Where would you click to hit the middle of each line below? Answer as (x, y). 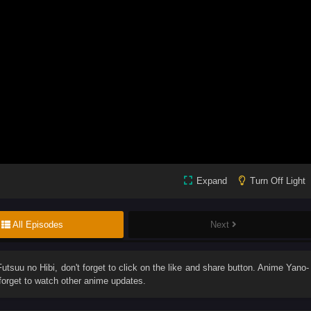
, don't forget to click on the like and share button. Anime (171, 268)
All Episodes (38, 225)
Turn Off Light (278, 182)
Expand (212, 182)
